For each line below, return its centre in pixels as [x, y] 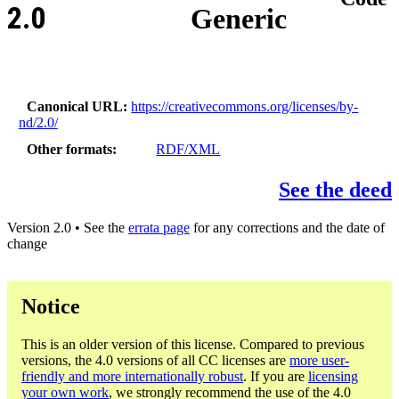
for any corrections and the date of [287, 228]
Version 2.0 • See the [68, 228]
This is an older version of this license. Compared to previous [193, 344]
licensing [333, 376]
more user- [319, 360]
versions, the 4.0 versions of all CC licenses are [155, 360]
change [27, 244]
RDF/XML [188, 150]
